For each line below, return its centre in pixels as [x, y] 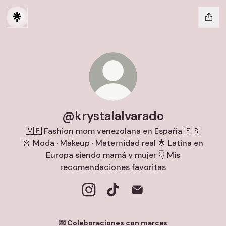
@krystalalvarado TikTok [159, 201]
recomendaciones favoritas [113, 167]
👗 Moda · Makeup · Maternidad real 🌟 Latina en [113, 143]
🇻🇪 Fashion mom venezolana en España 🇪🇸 [113, 131]
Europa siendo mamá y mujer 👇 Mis [113, 155]
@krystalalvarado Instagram [142, 201]
